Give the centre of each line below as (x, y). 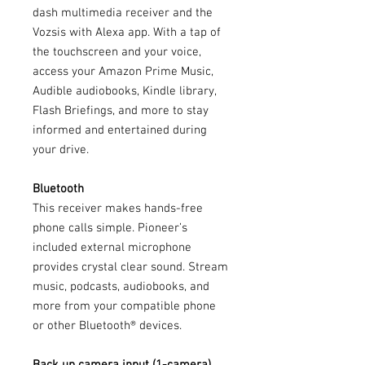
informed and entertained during (120, 130)
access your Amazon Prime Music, (123, 71)
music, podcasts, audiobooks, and (121, 286)
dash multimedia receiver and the (123, 13)
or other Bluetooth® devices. (107, 325)
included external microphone (112, 247)
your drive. (61, 150)
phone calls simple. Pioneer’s (110, 228)
